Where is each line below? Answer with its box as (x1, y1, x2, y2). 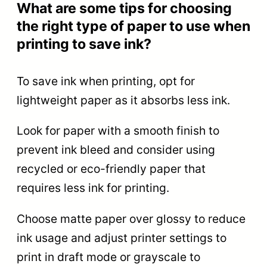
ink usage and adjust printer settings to (17, 230, 226, 245)
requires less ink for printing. (17, 181, 169, 195)
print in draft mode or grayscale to (17, 249, 200, 264)
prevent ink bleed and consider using (17, 142, 215, 157)
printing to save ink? (17, 36, 151, 53)
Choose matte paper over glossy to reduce (17, 211, 246, 226)
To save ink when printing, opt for (17, 74, 195, 89)
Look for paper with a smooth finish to (17, 123, 219, 138)
